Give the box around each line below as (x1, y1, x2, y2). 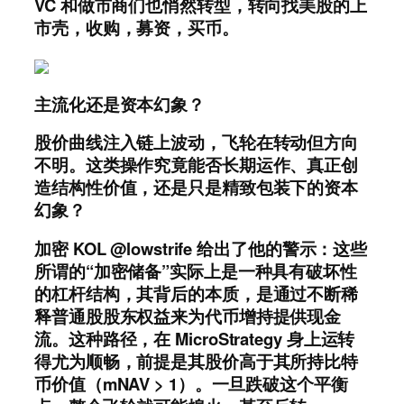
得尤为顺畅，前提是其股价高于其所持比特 (34, 349, 359, 374)
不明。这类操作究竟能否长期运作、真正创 (34, 151, 359, 177)
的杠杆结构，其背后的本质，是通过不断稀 (34, 281, 359, 307)
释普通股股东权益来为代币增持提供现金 (34, 304, 342, 329)
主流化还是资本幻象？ (34, 92, 205, 117)
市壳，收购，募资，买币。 (34, 15, 239, 41)
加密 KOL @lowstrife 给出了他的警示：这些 (34, 236, 368, 262)
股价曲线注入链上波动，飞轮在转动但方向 (34, 129, 359, 154)
